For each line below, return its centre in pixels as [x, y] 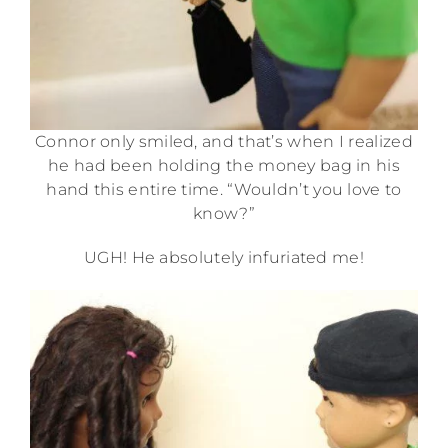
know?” [224, 214]
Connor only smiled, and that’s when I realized [224, 142]
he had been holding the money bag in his [224, 166]
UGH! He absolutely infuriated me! [224, 258]
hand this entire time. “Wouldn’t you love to [224, 190]
